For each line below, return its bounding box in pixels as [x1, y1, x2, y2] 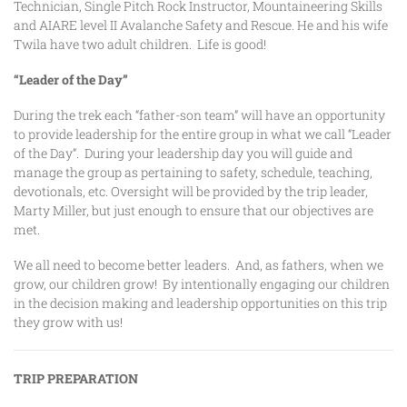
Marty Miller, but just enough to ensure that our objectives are [14, 201, 373, 219]
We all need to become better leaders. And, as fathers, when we [14, 255, 383, 273]
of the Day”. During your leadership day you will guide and [14, 144, 352, 162]
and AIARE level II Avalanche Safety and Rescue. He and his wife [14, 15, 388, 34]
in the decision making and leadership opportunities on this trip [14, 293, 387, 312]
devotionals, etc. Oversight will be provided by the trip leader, [14, 182, 368, 200]
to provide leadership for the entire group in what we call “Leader [14, 124, 392, 143]
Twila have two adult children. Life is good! [14, 35, 266, 53]
